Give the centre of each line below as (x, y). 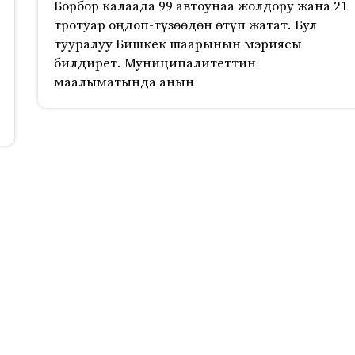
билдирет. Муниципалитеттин (155, 64)
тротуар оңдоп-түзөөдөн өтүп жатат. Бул (185, 26)
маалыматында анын (124, 83)
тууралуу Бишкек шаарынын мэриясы (177, 45)
